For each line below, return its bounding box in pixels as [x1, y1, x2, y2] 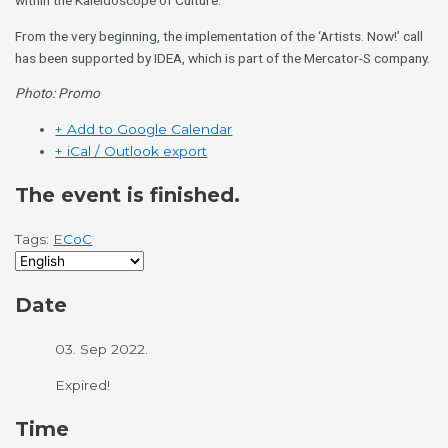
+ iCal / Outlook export [55, 143, 208, 160]
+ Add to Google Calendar [55, 121, 233, 138]
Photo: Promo [15, 85, 101, 102]
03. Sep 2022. [55, 341, 149, 358]
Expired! [55, 376, 111, 393]
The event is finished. [15, 183, 241, 208]
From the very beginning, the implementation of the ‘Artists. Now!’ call [15, 27, 424, 44]
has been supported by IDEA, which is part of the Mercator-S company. [15, 49, 431, 66]
